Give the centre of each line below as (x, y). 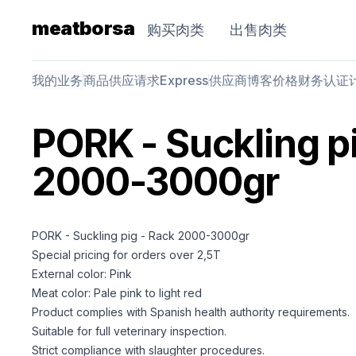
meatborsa (83, 28)
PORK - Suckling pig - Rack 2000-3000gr (141, 236)
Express (184, 80)
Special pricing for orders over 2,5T (127, 255)
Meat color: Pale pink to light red (117, 293)
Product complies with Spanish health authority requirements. (191, 312)
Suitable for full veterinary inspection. (130, 331)
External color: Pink (82, 274)
